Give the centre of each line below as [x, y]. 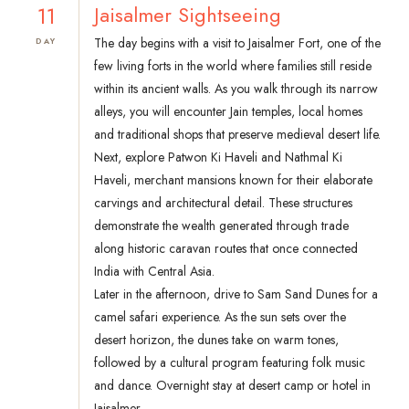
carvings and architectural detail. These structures [223, 203]
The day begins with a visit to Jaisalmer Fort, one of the [237, 43]
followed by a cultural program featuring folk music [230, 363]
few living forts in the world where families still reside [233, 66]
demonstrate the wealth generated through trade [221, 226]
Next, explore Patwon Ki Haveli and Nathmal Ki [218, 157]
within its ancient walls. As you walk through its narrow [236, 89]
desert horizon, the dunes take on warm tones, [216, 340]
